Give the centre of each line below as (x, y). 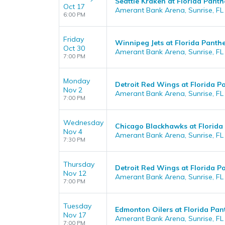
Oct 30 (74, 48)
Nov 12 (75, 173)
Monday (77, 81)
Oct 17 (74, 7)
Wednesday (83, 123)
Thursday (79, 164)
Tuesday (77, 206)
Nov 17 (75, 215)
